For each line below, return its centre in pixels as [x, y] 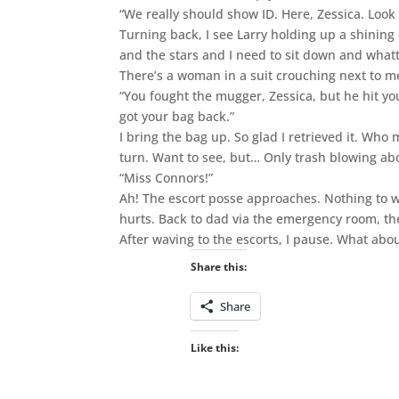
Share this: [218, 266]
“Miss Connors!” [167, 177]
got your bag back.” [177, 116]
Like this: [214, 347]
